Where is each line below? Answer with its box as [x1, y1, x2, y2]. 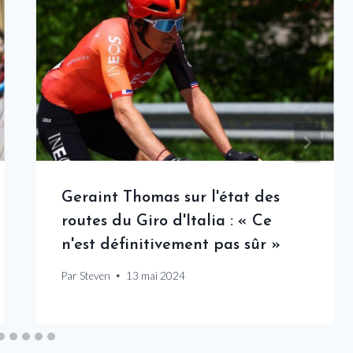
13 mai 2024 [125, 269, 185, 282]
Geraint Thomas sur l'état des [61, 190, 280, 206]
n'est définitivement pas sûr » [61, 237, 281, 254]
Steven [79, 269, 110, 282]
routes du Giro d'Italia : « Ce [61, 214, 272, 230]
